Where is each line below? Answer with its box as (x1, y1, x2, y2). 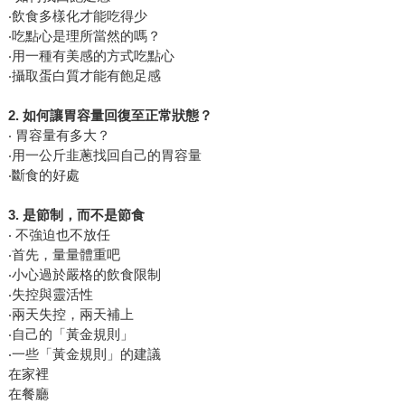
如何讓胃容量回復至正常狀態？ (22, 108, 212, 124)
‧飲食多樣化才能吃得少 (7, 8, 147, 24)
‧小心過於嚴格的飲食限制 (7, 267, 161, 283)
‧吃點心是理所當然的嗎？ (7, 28, 161, 44)
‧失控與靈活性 (7, 287, 93, 303)
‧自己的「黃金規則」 (7, 326, 134, 343)
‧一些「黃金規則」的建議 (7, 346, 161, 363)
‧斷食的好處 (7, 167, 80, 184)
